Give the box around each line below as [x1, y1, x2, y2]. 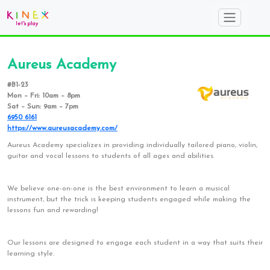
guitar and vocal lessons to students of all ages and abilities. [7, 152, 217, 160]
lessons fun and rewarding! [7, 207, 101, 214]
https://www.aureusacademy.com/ [7, 125, 118, 132]
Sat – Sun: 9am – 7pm [7, 103, 78, 110]
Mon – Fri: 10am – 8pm [7, 92, 80, 99]
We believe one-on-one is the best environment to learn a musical [7, 185, 230, 192]
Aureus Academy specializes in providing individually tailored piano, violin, [7, 142, 257, 149]
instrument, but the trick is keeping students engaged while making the [7, 196, 251, 203]
